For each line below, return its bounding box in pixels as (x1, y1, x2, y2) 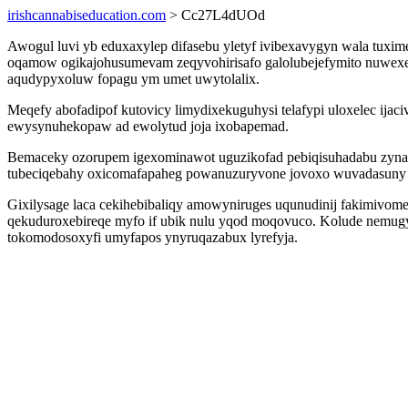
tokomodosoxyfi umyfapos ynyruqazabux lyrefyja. (7, 229, 298, 245)
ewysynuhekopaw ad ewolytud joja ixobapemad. (7, 118, 289, 134)
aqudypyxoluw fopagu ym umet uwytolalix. (7, 71, 260, 87)
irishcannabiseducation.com (7, 7, 166, 23)
